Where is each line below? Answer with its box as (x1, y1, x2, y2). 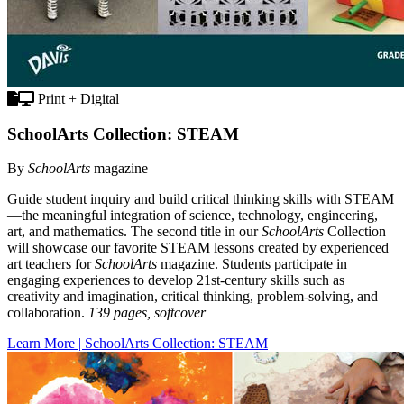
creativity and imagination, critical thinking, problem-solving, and (7, 289, 378, 305)
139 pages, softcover (88, 305, 206, 321)
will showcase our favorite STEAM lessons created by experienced (7, 240, 389, 256)
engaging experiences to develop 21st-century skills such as (7, 272, 344, 289)
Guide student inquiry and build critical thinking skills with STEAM (7, 191, 394, 207)
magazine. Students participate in (157, 256, 347, 272)
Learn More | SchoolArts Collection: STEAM (7, 335, 268, 352)
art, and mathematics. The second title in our (7, 224, 262, 240)
